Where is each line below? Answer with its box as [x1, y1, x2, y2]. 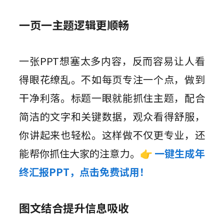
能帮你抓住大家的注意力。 [19, 146, 140, 161]
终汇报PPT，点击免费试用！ [19, 164, 150, 179]
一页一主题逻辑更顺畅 [19, 16, 129, 33]
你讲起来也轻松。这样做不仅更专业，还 [19, 127, 205, 142]
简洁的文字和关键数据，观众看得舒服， [19, 109, 205, 124]
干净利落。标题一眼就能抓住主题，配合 [19, 90, 205, 105]
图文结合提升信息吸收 [19, 199, 129, 216]
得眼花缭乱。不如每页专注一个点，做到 [19, 72, 205, 87]
